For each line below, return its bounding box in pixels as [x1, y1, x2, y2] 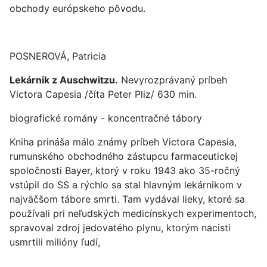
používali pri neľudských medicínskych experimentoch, [10, 207, 256, 219]
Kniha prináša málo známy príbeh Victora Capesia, [10, 136, 237, 148]
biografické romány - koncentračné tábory [10, 112, 202, 124]
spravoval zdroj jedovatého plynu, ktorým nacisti [10, 222, 231, 234]
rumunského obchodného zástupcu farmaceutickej [10, 150, 238, 162]
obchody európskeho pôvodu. [10, 2, 145, 14]
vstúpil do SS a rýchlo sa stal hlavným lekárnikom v [10, 179, 242, 191]
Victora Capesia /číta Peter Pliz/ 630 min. [10, 88, 197, 100]
